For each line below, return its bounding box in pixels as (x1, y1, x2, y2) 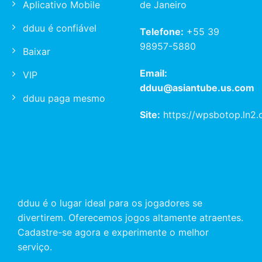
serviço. (18, 241, 52, 253)
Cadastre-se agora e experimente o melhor (18, 226, 209, 239)
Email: (140, 67, 167, 79)
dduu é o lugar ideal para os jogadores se (18, 197, 202, 209)
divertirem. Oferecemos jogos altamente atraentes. (18, 212, 243, 224)
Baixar (23, 45, 50, 57)
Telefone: (140, 26, 184, 38)
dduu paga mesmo (23, 92, 105, 104)
